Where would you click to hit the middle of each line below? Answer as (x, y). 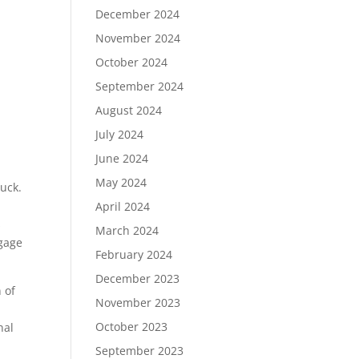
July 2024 (120, 134)
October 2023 (132, 327)
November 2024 (138, 38)
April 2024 (123, 206)
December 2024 (138, 14)
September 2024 (140, 86)
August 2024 (129, 110)
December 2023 (138, 278)
